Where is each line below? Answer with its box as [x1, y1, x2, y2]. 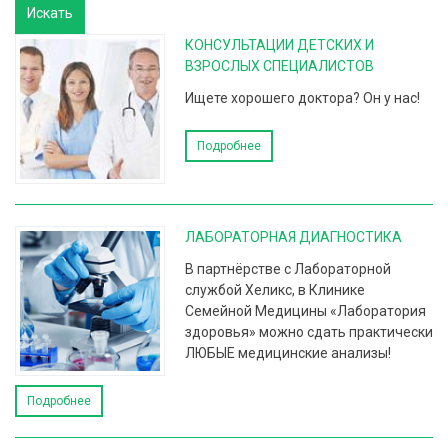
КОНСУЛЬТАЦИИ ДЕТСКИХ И [185, 37, 374, 53]
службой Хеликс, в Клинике [185, 282, 365, 298]
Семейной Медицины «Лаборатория [185, 303, 426, 319]
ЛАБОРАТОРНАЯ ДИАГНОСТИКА [185, 229, 402, 245]
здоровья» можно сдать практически [185, 324, 433, 340]
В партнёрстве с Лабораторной [185, 261, 391, 277]
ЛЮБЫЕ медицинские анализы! [185, 345, 391, 361]
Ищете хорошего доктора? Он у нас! [185, 90, 420, 106]
